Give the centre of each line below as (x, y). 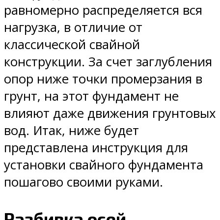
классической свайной (72, 45)
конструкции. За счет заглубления (108, 62)
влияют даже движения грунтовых (110, 113)
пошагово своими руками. (83, 182)
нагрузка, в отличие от (73, 27)
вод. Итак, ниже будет (71, 131)
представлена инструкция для (96, 148)
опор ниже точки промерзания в (103, 79)
